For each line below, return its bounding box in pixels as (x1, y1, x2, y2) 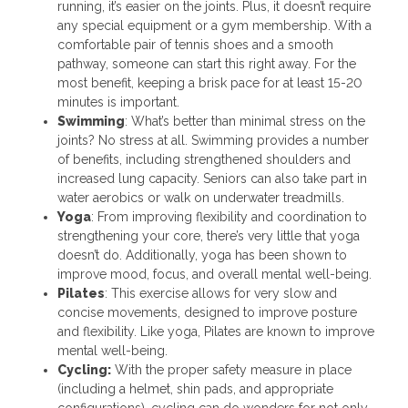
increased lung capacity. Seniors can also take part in (56, 170, 367, 186)
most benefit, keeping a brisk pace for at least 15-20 (56, 75, 362, 90)
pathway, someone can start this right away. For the (56, 56, 356, 71)
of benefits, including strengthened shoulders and (56, 151, 351, 167)
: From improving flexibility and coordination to (90, 209, 367, 224)
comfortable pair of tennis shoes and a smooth (56, 36, 333, 52)
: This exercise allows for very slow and (104, 285, 337, 301)
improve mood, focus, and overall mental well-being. (56, 266, 372, 281)
